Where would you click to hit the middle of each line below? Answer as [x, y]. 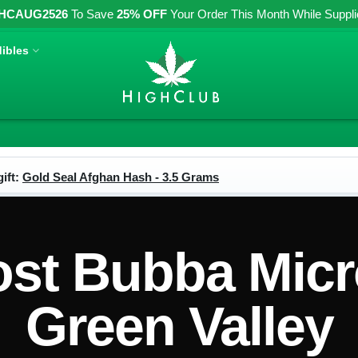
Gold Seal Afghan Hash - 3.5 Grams [121, 177]
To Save [92, 14]
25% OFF [142, 14]
